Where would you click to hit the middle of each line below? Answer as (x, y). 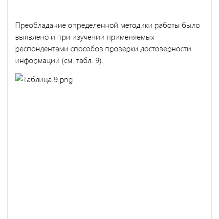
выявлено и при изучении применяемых (85, 36)
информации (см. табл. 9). (59, 60)
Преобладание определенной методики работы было (108, 24)
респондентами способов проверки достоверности (103, 48)
